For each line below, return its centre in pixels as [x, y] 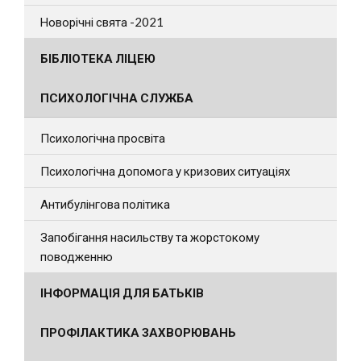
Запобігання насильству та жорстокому [150, 237]
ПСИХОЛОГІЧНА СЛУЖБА [117, 97]
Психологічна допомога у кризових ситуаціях [165, 170]
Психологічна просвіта [103, 137]
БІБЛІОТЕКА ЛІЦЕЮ [98, 58]
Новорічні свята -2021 [102, 21]
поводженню [77, 256]
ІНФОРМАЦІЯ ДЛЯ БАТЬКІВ [122, 292]
